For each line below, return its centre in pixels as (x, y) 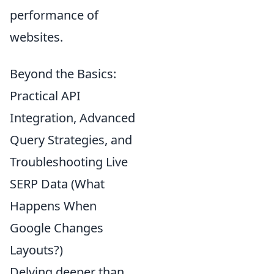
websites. (36, 37)
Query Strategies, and (71, 139)
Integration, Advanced (72, 117)
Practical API (45, 95)
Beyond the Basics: (63, 73)
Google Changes (57, 228)
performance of (54, 15)
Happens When (53, 206)
